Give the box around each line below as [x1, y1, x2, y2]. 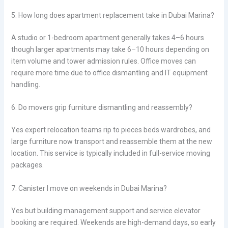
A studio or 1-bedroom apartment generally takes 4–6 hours [11, 33, 204, 42]
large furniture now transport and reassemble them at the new [11, 137, 212, 146]
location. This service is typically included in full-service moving [11, 149, 210, 158]
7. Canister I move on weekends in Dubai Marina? [11, 184, 167, 192]
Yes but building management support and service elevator [11, 206, 201, 215]
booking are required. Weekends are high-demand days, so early [11, 218, 216, 226]
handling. [11, 80, 40, 89]
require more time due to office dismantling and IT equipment [11, 68, 208, 77]
